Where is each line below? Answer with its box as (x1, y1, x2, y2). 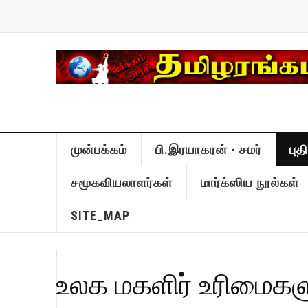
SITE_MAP (70, 208, 130, 223)
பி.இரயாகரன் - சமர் (155, 142, 262, 157)
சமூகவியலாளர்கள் (70, 175, 173, 190)
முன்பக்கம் (70, 142, 127, 157)
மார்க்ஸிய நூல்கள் (200, 175, 299, 190)
